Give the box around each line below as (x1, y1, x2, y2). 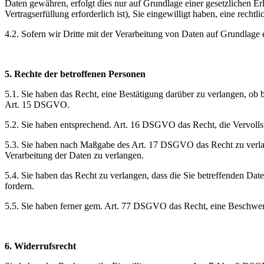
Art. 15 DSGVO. (5, 99, 70, 110)
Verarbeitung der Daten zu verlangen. (5, 150, 144, 160)
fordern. (5, 180, 34, 191)
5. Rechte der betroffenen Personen (5, 68, 146, 79)
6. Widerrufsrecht (5, 240, 76, 251)
